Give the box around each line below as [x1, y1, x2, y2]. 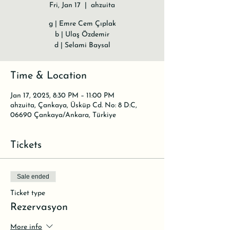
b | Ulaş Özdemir [55, 31, 109, 39]
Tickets [10, 140, 42, 150]
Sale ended [17, 173, 49, 180]
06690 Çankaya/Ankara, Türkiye [10, 111, 116, 119]
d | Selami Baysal [54, 42, 110, 49]
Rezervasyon [10, 202, 68, 213]
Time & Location [10, 71, 87, 81]
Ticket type [10, 189, 45, 197]
